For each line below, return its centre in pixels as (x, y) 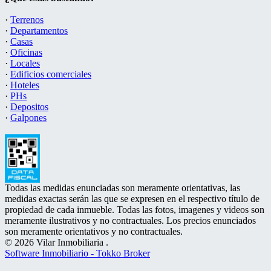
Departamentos (39, 31)
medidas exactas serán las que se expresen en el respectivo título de (132, 199)
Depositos (29, 107)
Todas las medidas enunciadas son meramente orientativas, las (122, 188)
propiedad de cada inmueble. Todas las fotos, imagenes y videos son (135, 210)
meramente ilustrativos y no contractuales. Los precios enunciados (130, 220)
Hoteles (25, 85)
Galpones (28, 118)
